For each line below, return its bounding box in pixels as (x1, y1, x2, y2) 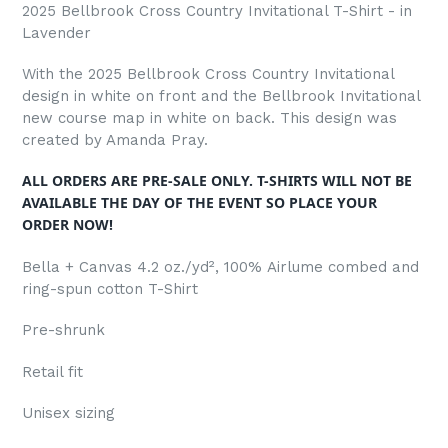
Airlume (267, 257, 328, 276)
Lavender (22, 23, 91, 42)
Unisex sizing (22, 404, 115, 423)
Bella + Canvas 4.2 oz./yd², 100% (22, 257, 262, 276)
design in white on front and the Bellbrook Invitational (22, 86, 420, 105)
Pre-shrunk (22, 321, 105, 340)
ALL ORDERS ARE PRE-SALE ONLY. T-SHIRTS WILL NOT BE (22, 171, 412, 191)
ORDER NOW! (22, 215, 121, 235)
